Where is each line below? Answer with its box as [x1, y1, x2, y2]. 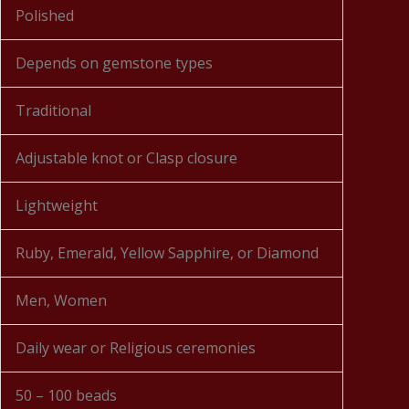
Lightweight [16, 195, 98, 215]
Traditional [16, 100, 91, 121]
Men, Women [16, 290, 107, 310]
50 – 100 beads [16, 385, 117, 405]
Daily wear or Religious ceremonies [16, 338, 256, 358]
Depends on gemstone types [16, 53, 213, 73]
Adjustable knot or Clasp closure [16, 148, 237, 168]
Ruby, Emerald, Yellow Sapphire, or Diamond [16, 243, 319, 263]
